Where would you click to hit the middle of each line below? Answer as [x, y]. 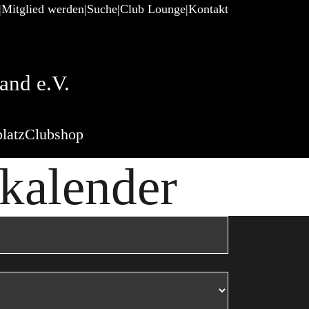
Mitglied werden [43, 9]
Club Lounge [153, 9]
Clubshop [54, 134]
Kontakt [208, 9]
